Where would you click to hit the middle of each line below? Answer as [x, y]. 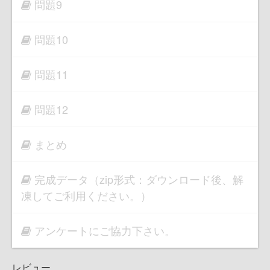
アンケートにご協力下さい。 [105, 231]
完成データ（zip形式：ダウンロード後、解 [139, 179]
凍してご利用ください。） [86, 196]
